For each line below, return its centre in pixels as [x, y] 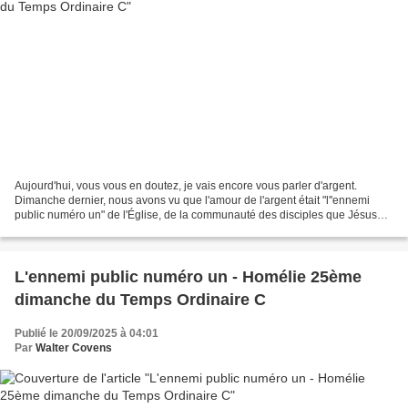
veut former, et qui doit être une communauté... [128, 229]
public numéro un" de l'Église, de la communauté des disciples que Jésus [196, 214]
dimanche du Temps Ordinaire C [140, 299]
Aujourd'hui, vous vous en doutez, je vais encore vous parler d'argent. [186, 185]
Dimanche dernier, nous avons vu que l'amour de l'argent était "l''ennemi [192, 200]
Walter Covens [74, 347]
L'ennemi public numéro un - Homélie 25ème [188, 276]
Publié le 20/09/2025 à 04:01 [87, 333]
